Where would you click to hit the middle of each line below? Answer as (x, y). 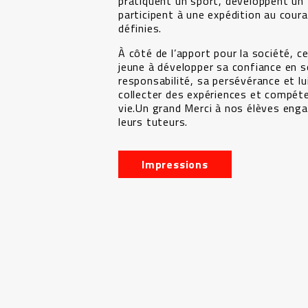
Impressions (175, 165)
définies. (142, 29)
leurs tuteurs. (153, 122)
